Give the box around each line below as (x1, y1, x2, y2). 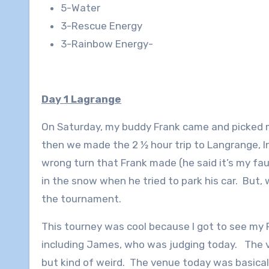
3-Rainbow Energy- (61, 38, 153, 50)
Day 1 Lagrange (41, 93, 121, 106)
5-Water (61, 2, 100, 14)
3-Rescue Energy (61, 20, 142, 32)
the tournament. (41, 193, 124, 205)
